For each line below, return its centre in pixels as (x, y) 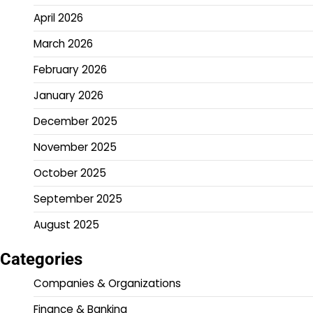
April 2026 (58, 17)
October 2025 (70, 173)
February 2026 (70, 69)
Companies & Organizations (107, 283)
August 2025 (66, 224)
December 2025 (75, 121)
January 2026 (68, 95)
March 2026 (63, 43)
